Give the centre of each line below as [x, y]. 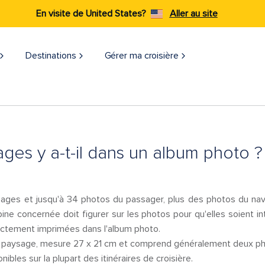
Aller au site [193, 14]
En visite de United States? [91, 14]
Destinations [51, 56]
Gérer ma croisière [141, 56]
